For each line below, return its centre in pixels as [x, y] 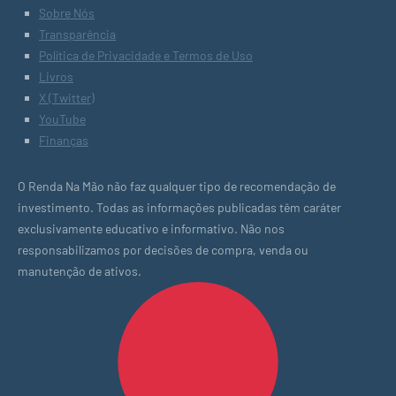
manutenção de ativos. [80, 270]
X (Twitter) [67, 97]
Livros [56, 76]
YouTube [62, 118]
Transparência [77, 34]
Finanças [64, 140]
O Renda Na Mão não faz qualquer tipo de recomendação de [177, 186]
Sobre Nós [67, 12]
